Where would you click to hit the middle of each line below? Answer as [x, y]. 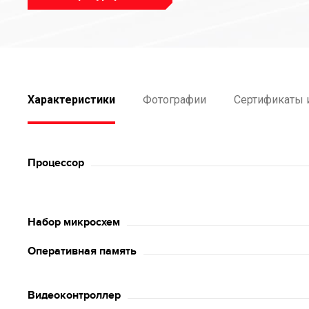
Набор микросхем [74, 222]
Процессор [56, 163]
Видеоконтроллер [74, 295]
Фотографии [175, 100]
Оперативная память [82, 251]
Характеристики [71, 100]
